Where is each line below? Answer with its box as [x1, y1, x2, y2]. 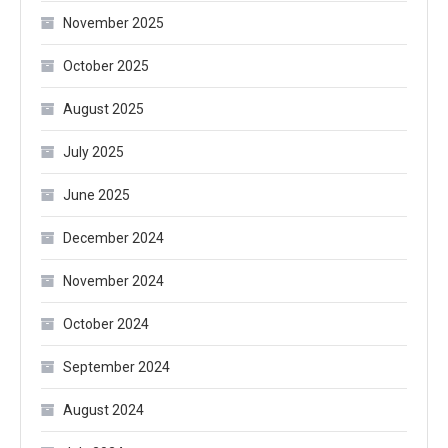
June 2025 [63, 187, 130, 203]
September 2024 [63, 359, 170, 375]
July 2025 [63, 144, 124, 160]
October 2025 [63, 58, 149, 74]
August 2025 [63, 101, 144, 117]
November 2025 [63, 15, 164, 31]
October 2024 [63, 316, 149, 332]
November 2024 [63, 273, 164, 289]
